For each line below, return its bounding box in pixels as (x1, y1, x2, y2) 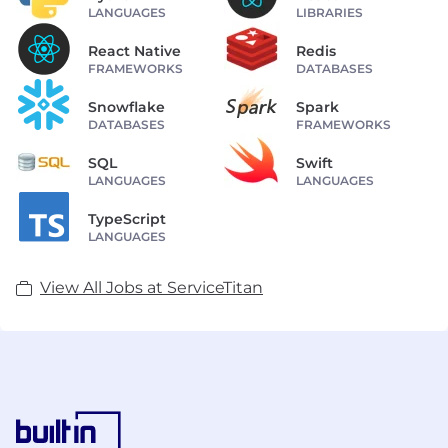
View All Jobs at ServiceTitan (40, 278, 263, 298)
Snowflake (88, 98, 165, 117)
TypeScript (88, 210, 166, 229)
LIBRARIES (296, 5, 363, 21)
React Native (88, 42, 181, 61)
